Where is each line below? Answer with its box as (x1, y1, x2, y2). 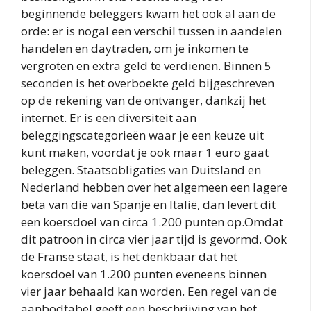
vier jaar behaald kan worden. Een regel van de (21, 283, 277, 300)
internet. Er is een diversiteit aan (21, 110, 196, 126)
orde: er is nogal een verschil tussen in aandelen (21, 23, 282, 40)
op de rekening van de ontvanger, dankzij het (21, 92, 266, 109)
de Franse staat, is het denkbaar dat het (21, 249, 237, 265)
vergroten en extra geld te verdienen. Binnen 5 (21, 58, 271, 74)
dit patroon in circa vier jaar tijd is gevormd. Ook (21, 231, 287, 248)
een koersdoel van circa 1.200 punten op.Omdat (21, 214, 283, 230)
